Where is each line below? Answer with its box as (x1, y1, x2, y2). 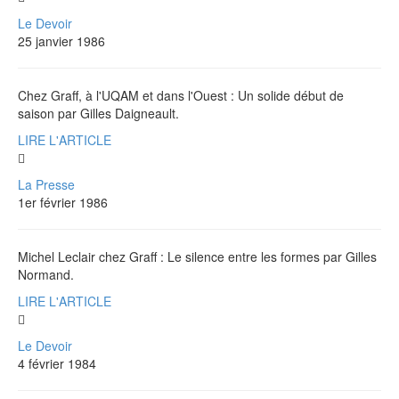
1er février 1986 (18, 192, 108, 211)
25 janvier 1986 (18, 31, 105, 50)
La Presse (18, 175, 75, 193)
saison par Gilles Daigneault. (18, 103, 179, 122)
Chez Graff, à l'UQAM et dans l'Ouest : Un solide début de (18, 85, 344, 104)
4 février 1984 (18, 354, 96, 372)
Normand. (18, 265, 74, 283)
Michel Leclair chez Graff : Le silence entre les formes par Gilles (18, 247, 377, 265)
